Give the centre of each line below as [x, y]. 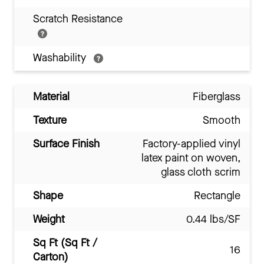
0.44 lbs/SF [213, 219]
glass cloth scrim [201, 172]
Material [51, 97]
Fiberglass [217, 97]
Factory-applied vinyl [192, 144]
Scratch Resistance [78, 19]
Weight [49, 219]
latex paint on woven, [191, 158]
